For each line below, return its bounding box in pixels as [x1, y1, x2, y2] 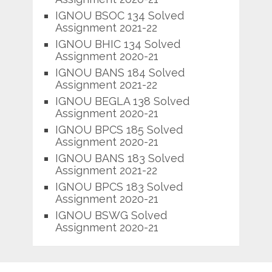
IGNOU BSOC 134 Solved [55, 8, 184, 22]
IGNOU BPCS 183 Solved [55, 180, 183, 193]
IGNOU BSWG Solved [55, 208, 167, 222]
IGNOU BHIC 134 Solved [55, 37, 180, 50]
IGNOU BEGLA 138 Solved [55, 94, 189, 107]
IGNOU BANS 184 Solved [55, 66, 185, 79]
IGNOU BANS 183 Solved [55, 151, 184, 165]
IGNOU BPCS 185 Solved [55, 123, 183, 136]
